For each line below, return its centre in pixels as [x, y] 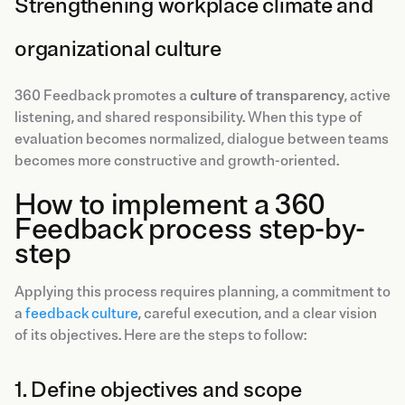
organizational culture [118, 48]
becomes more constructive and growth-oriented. [177, 160]
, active [367, 95]
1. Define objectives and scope [158, 389]
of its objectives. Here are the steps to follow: [160, 335]
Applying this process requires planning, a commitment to [202, 292]
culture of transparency [267, 95]
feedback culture [82, 313]
